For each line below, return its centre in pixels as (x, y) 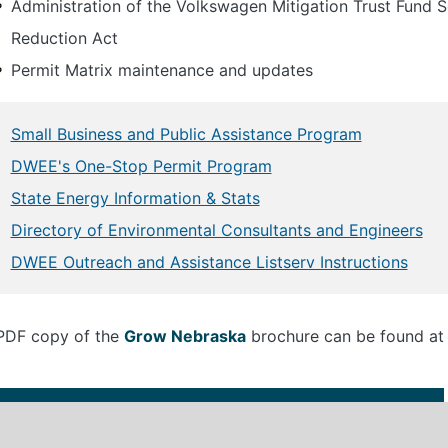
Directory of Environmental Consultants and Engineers (216, 229)
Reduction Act (64, 37)
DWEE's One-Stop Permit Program (141, 165)
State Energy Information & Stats (135, 197)
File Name (117, 411)
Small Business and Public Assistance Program (186, 133)
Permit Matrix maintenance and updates (161, 69)
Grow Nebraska (184, 335)
